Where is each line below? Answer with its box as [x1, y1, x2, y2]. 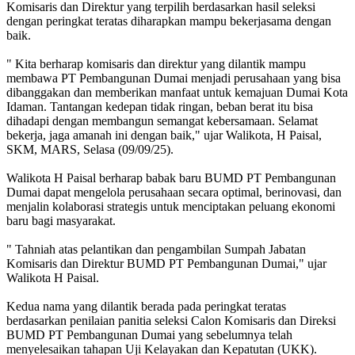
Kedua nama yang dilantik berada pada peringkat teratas [6, 300, 286, 314]
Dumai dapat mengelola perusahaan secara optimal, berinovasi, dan [6, 185, 342, 200]
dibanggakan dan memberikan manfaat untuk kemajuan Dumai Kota [6, 86, 348, 100]
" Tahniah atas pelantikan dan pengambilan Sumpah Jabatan [6, 242, 306, 257]
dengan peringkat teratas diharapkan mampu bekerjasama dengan [6, 14, 331, 29]
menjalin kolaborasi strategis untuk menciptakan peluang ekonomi [6, 200, 335, 214]
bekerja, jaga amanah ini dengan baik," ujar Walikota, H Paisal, [6, 128, 322, 143]
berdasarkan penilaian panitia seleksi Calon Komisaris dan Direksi [6, 314, 336, 328]
